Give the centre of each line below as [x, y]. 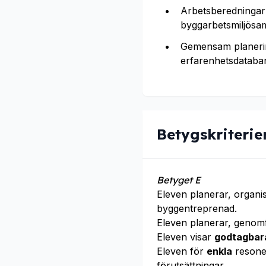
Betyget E [179, 180]
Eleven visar [186, 237]
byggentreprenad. [197, 208]
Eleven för [182, 251]
